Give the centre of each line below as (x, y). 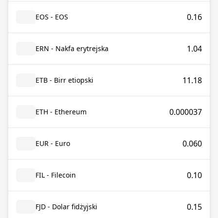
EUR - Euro (53, 143)
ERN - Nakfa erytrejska (72, 48)
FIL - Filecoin (56, 175)
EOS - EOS (52, 17)
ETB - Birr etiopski (64, 80)
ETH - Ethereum (61, 112)
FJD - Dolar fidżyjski (66, 207)
